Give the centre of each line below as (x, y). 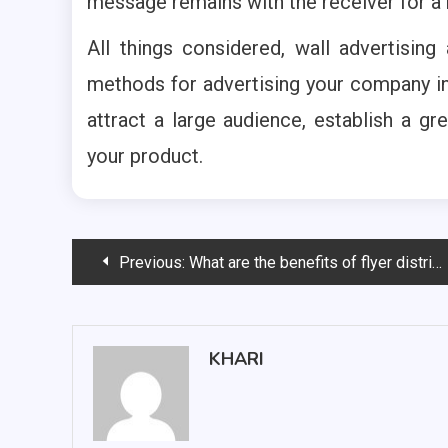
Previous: (152, 262)
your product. (145, 155)
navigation (144, 305)
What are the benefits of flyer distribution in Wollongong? (310, 262)
